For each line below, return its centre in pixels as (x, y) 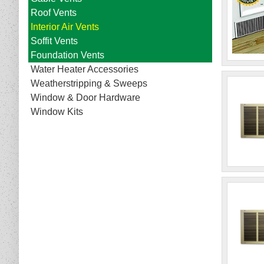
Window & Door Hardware (85, 98)
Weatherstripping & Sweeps (89, 84)
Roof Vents (54, 13)
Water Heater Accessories (85, 70)
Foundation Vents (67, 55)
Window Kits (57, 112)
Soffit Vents (54, 41)
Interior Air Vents (65, 27)
